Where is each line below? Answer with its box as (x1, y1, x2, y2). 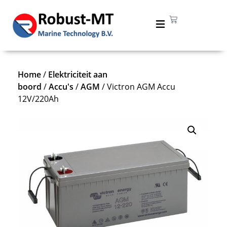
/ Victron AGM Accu (100, 81, 175, 92)
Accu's (49, 81, 73, 92)
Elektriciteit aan (48, 69, 107, 80)
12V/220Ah (18, 93, 59, 104)
